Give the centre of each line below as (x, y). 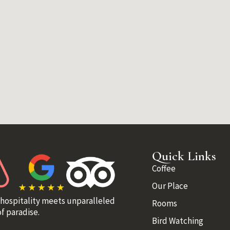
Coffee (164, 168)
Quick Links (184, 156)
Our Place (170, 186)
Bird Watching (178, 221)
